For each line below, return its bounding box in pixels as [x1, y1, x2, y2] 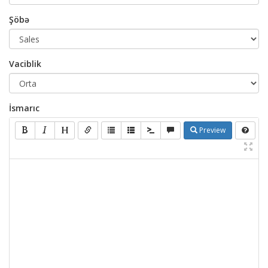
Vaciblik [9, 58, 41, 69]
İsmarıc [9, 102, 39, 114]
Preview [197, 125, 226, 135]
